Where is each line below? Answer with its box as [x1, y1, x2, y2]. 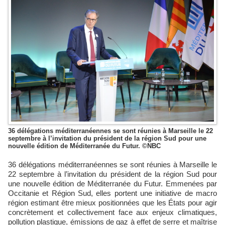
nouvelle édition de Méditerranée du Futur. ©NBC [8, 142, 161, 150]
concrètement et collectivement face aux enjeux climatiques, [8, 207, 217, 216]
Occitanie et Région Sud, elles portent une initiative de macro [8, 188, 217, 197]
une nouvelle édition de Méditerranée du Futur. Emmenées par [8, 179, 217, 188]
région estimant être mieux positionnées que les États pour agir [8, 198, 217, 207]
